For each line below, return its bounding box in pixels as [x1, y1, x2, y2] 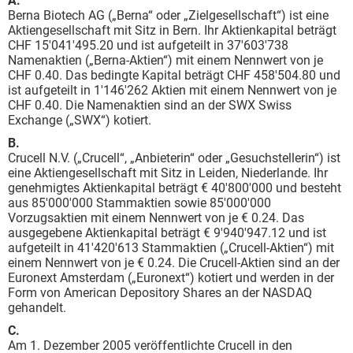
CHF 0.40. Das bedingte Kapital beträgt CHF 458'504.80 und [8, 68, 340, 83]
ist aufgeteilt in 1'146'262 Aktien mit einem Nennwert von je [8, 83, 336, 98]
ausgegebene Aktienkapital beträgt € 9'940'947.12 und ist [8, 225, 326, 240]
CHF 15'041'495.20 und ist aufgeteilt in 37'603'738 [8, 38, 288, 53]
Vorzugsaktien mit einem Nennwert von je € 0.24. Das [8, 210, 304, 225]
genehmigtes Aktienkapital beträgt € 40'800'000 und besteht [8, 180, 341, 195]
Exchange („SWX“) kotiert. [8, 113, 151, 128]
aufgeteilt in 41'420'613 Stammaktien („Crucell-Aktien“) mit [8, 240, 334, 255]
